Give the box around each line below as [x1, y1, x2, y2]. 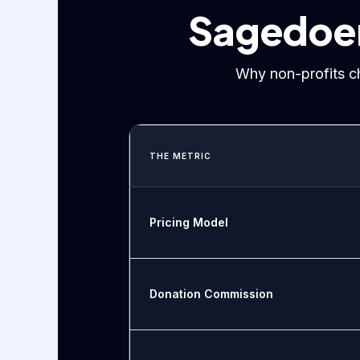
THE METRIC [149, 151, 211, 162]
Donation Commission [149, 287, 273, 301]
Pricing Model [149, 215, 228, 230]
